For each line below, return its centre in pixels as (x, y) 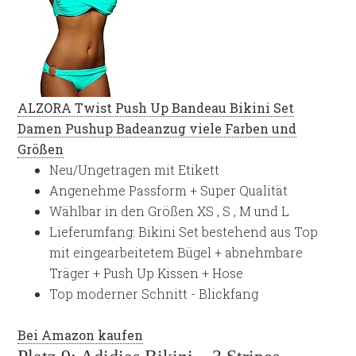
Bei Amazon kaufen (81, 335)
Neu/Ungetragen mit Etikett (135, 170)
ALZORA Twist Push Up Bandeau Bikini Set (156, 108)
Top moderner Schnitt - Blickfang (154, 294)
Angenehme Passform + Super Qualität (169, 190)
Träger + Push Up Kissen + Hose (147, 273)
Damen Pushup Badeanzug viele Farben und (157, 128)
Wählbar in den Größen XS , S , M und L (170, 211)
